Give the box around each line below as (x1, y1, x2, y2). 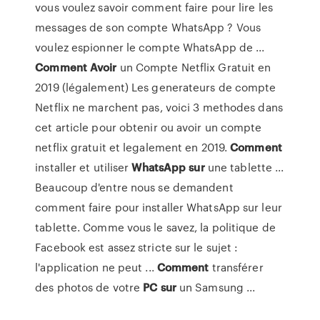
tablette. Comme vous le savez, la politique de (35, 219, 276, 235)
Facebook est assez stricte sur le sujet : (35, 239, 239, 255)
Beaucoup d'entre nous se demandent (35, 179, 234, 195)
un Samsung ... (176, 279, 256, 295)
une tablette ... (204, 159, 284, 175)
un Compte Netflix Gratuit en (116, 59, 271, 75)
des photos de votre (35, 279, 144, 295)
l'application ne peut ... (35, 259, 157, 275)
